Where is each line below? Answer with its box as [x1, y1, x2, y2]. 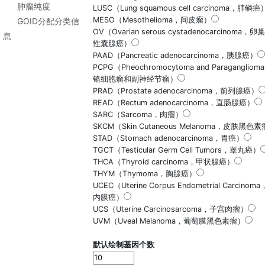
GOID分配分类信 [17, 16, 79, 26]
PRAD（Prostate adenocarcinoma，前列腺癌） [93, 86, 258, 95]
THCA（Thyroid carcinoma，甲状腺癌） [93, 157, 234, 166]
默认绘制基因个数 [93, 240, 154, 249]
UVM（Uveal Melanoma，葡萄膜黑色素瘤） [93, 216, 245, 225]
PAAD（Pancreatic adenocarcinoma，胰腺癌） [93, 51, 257, 60]
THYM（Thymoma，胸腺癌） [93, 169, 196, 178]
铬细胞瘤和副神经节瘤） [93, 75, 177, 83]
